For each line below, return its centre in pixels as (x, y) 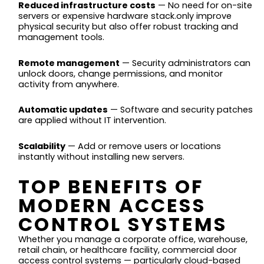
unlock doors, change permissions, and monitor (121, 73)
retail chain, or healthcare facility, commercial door (128, 250)
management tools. (62, 37)
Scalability (42, 146)
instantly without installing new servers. (102, 156)
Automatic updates (63, 110)
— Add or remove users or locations (143, 146)
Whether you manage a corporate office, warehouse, (133, 239)
